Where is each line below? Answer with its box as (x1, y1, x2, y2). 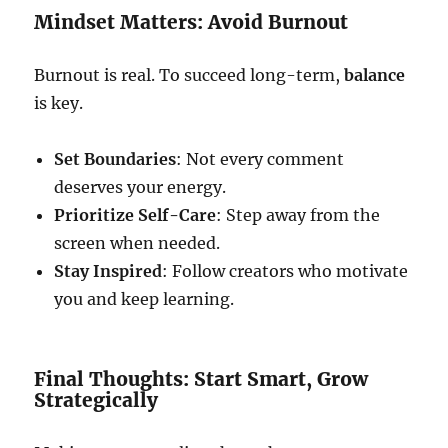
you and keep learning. (54, 289, 235, 309)
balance (344, 65, 406, 85)
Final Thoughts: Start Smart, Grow (34, 367, 369, 391)
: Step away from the (216, 205, 381, 225)
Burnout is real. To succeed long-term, (34, 65, 345, 85)
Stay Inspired (54, 261, 163, 281)
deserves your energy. (54, 177, 227, 197)
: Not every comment (176, 149, 345, 169)
